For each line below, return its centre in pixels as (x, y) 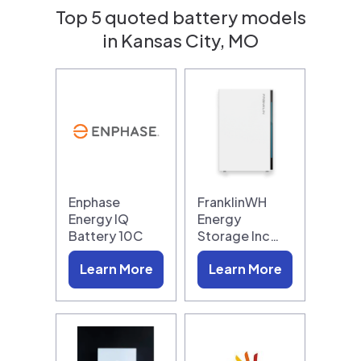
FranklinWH (232, 201)
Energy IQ (99, 218)
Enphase (94, 201)
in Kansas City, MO (180, 40)
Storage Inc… (238, 235)
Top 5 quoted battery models (180, 17)
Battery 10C (106, 235)
